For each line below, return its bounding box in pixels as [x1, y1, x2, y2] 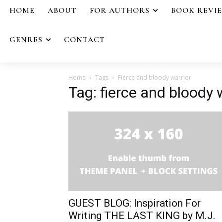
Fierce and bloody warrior [118, 73, 191, 82]
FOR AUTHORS [90, 5, 150, 15]
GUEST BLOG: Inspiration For [68, 197, 201, 209]
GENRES [9, 34, 43, 45]
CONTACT [64, 34, 105, 45]
